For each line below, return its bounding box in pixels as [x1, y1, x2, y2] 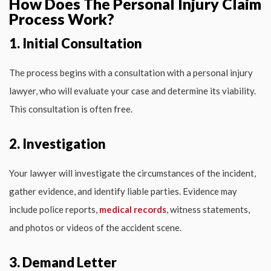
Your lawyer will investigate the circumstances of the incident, [9, 167, 256, 178]
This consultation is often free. [9, 103, 132, 114]
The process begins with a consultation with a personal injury [9, 67, 253, 78]
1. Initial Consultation [9, 34, 142, 51]
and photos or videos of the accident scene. [9, 221, 181, 233]
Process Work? [9, 9, 114, 28]
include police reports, [9, 203, 99, 215]
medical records [99, 203, 166, 215]
